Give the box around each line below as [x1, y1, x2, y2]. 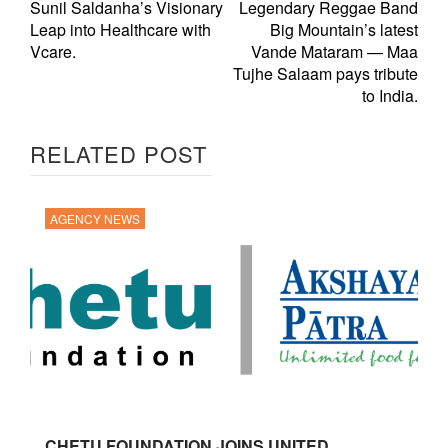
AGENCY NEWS [50, 210, 140, 228]
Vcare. [30, 40, 76, 64]
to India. [362, 84, 418, 108]
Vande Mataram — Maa [251, 40, 418, 64]
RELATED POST [30, 138, 207, 170]
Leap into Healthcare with [30, 18, 211, 42]
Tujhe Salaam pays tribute [233, 62, 418, 86]
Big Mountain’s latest [270, 18, 418, 42]
